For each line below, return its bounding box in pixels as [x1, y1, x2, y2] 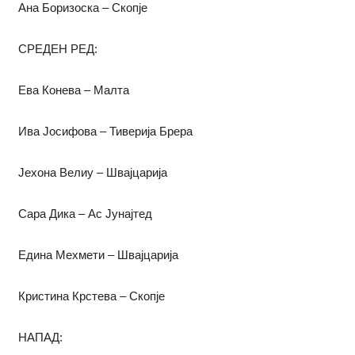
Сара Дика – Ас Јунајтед [17, 207, 152, 221]
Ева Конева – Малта [17, 83, 129, 97]
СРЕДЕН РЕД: [17, 42, 97, 56]
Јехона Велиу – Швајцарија [17, 166, 167, 180]
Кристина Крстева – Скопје [17, 289, 165, 303]
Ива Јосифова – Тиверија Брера [17, 124, 193, 139]
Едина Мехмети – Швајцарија [17, 248, 178, 262]
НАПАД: [17, 330, 63, 345]
